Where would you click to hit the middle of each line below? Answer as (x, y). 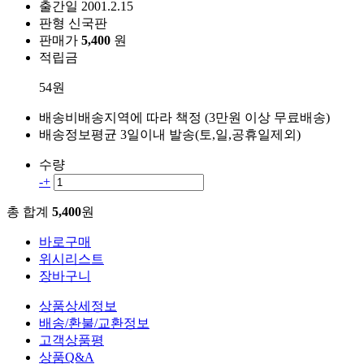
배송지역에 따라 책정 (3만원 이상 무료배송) (204, 117)
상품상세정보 (78, 305)
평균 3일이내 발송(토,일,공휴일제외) (196, 134)
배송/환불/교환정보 (94, 323)
